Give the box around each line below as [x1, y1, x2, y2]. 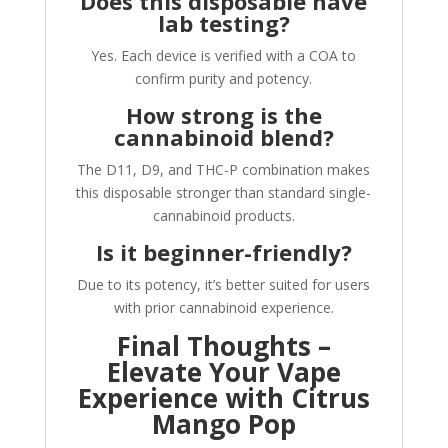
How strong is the [125, 100, 322, 131]
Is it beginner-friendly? [95, 237, 352, 268]
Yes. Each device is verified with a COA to [91, 46, 357, 66]
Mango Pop [151, 406, 296, 443]
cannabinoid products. [152, 206, 295, 226]
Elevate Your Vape [106, 354, 341, 391]
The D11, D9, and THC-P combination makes [77, 160, 371, 180]
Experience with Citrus [77, 380, 370, 417]
